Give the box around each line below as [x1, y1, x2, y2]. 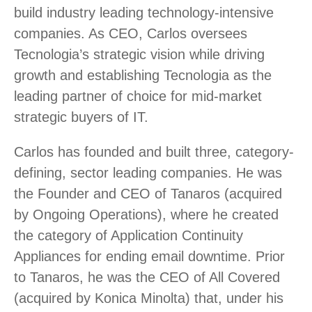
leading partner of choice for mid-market [14, 88, 262, 104]
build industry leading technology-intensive [14, 5, 274, 21]
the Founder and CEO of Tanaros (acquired [14, 186, 282, 202]
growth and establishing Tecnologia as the [14, 68, 272, 84]
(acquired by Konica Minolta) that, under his [14, 290, 283, 306]
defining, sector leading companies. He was [14, 165, 282, 181]
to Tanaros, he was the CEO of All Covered [14, 270, 280, 286]
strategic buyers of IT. [14, 109, 148, 125]
